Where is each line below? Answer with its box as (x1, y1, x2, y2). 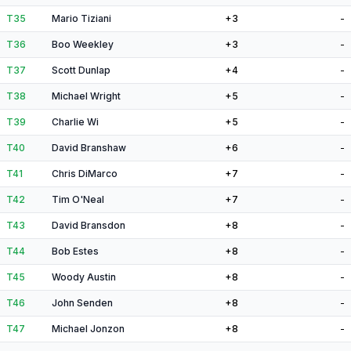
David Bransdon (52, 219, 125, 231)
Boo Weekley (52, 38, 114, 50)
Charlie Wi (52, 116, 99, 128)
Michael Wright (52, 90, 121, 102)
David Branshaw (52, 142, 126, 154)
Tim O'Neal (52, 194, 104, 205)
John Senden (52, 297, 113, 309)
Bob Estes (52, 245, 99, 257)
